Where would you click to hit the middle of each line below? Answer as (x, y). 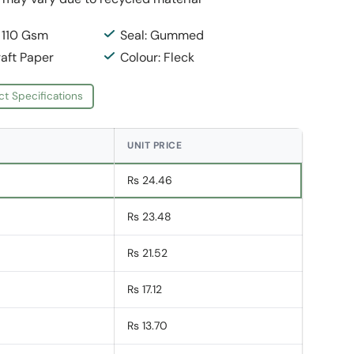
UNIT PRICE (155, 146)
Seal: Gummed (162, 35)
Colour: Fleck (158, 57)
